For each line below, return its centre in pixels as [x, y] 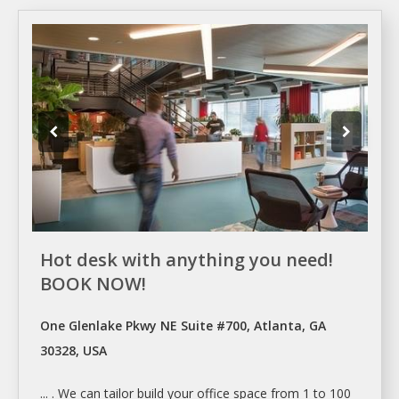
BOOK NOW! [93, 283]
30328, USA [73, 350]
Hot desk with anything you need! [187, 259]
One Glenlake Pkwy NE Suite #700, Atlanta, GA [183, 325]
